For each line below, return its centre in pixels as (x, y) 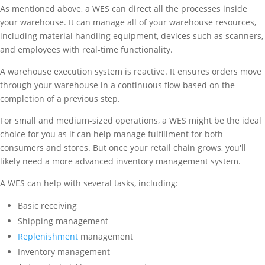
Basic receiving (47, 206)
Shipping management (63, 221)
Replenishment (48, 237)
